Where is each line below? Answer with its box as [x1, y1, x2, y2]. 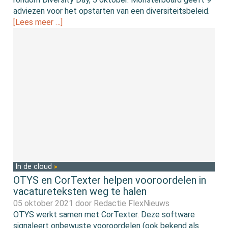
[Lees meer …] [13, 17, 63, 27]
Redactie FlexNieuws [94, 198, 170, 209]
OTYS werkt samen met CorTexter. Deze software [13, 210, 195, 220]
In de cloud [15, 162, 54, 172]
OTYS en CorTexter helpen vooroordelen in [13, 174, 207, 187]
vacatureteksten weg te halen [13, 185, 147, 198]
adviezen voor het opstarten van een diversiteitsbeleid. [13, 6, 210, 16]
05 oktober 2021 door [13, 198, 94, 209]
